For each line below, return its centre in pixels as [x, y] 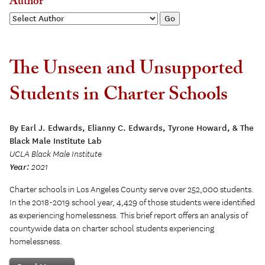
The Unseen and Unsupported [126, 70]
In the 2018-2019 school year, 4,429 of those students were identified [132, 203]
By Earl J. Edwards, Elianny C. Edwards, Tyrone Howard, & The [132, 128]
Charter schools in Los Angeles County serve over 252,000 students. [132, 190]
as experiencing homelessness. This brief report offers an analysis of [129, 216]
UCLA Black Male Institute [56, 155]
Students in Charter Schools [119, 96]
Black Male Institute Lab [56, 141]
